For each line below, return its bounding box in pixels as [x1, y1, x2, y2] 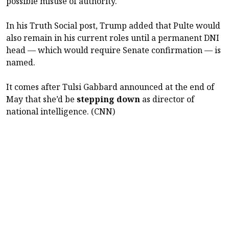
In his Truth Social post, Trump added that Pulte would [6, 20, 220, 32]
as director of [140, 94, 194, 105]
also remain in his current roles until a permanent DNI [6, 32, 219, 44]
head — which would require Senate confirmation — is [6, 44, 221, 56]
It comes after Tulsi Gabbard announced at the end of [6, 81, 214, 93]
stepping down [77, 94, 140, 105]
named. [6, 57, 35, 68]
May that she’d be [6, 94, 77, 105]
